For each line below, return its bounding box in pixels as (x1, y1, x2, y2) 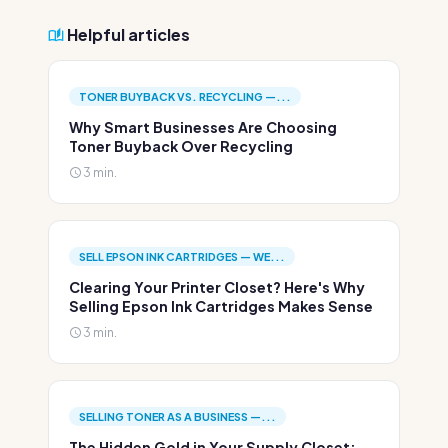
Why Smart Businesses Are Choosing (69, 118, 337, 136)
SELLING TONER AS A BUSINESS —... (79, 410, 276, 423)
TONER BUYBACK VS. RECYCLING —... (79, 90, 291, 103)
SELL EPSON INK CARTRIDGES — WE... (79, 250, 285, 263)
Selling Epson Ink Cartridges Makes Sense (69, 297, 373, 315)
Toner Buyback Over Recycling (69, 137, 293, 155)
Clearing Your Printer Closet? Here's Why (69, 278, 365, 296)
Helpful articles (64, 24, 190, 45)
